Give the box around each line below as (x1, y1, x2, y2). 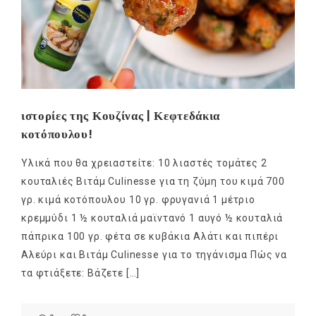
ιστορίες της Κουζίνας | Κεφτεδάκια (21, 107, 221, 124)
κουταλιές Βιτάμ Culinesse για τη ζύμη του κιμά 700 (21, 175, 285, 187)
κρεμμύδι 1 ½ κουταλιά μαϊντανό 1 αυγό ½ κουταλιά (21, 212, 284, 224)
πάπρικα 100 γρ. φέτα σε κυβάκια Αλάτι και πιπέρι (21, 230, 279, 242)
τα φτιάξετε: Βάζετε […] (21, 267, 140, 279)
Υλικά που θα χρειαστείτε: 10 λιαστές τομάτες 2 (21, 157, 267, 169)
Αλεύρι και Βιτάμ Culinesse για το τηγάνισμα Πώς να (21, 248, 287, 260)
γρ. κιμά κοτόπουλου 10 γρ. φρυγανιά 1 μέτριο (21, 193, 255, 205)
